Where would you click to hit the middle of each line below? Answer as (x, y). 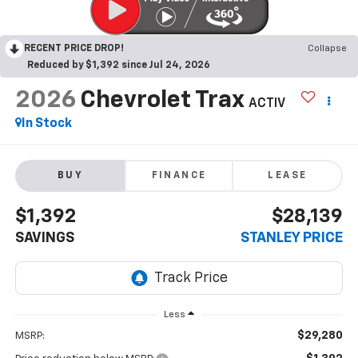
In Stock (46, 123)
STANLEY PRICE (292, 239)
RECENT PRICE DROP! (74, 49)
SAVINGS (44, 239)
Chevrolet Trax (161, 100)
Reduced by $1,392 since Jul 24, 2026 (119, 66)
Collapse (327, 49)
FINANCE (179, 176)
